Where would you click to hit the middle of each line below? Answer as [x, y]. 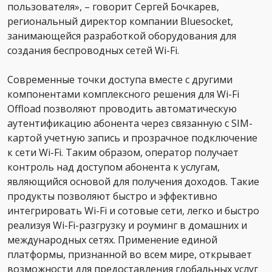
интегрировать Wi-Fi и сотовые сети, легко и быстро [133, 210]
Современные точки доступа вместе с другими [120, 79]
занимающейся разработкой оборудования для [122, 36]
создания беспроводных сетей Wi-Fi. [93, 50]
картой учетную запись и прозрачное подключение [132, 138]
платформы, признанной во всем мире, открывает [130, 254]
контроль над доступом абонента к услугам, [114, 167]
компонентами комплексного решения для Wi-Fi [123, 94]
